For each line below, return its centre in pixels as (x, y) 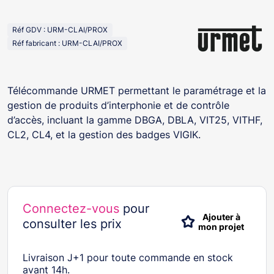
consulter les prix (72, 224)
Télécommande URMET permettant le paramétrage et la (137, 90)
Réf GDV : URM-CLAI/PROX (60, 30)
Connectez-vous (71, 208)
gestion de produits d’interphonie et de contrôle (118, 105)
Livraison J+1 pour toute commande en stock (128, 257)
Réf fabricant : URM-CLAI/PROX (67, 43)
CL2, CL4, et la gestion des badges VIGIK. (104, 134)
